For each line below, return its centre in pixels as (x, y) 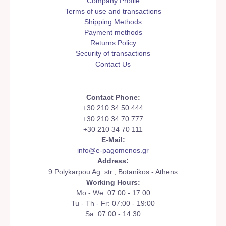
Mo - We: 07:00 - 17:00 (113, 193)
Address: (113, 161)
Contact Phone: (113, 98)
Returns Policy (113, 43)
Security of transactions (113, 54)
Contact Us (113, 65)
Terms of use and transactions (113, 12)
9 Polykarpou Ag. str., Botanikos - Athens (113, 172)
